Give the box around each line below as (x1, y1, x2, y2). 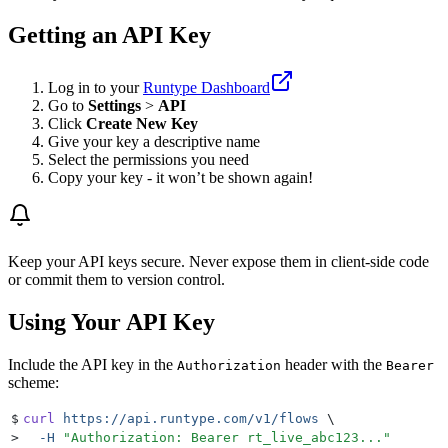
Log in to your (48, 78, 143, 96)
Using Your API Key (8, 308, 215, 335)
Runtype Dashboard (143, 78, 270, 96)
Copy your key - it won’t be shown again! (48, 168, 313, 186)
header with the (281, 355, 386, 373)
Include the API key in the (8, 355, 177, 373)
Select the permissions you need (48, 150, 249, 168)
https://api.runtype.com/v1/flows (55, 410, 319, 426)
